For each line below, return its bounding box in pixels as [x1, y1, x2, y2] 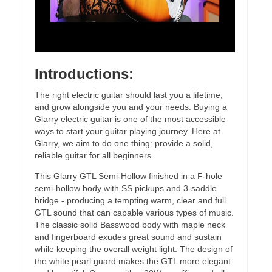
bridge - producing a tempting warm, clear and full [35, 195, 226, 205]
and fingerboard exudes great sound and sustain [35, 232, 222, 242]
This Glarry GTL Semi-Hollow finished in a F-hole [35, 171, 222, 181]
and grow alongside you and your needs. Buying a [35, 102, 227, 112]
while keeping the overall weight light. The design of [35, 244, 233, 254]
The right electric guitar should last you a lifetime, [35, 90, 223, 100]
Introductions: [35, 66, 134, 82]
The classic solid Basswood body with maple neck [35, 220, 225, 229]
